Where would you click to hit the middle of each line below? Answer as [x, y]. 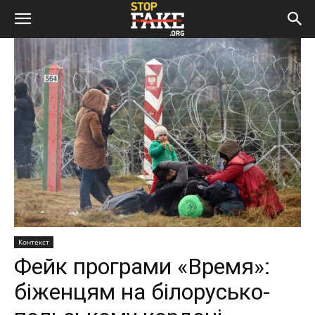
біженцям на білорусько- [142, 292]
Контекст [34, 242]
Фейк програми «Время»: [142, 267]
